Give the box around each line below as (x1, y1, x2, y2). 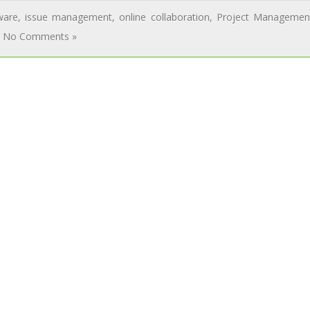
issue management (24, 10, 113, 24)
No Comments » (3, 30, 77, 43)
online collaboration (119, 10, 210, 24)
